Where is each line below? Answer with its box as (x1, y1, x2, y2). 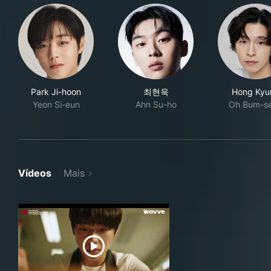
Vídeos (18, 167, 51, 179)
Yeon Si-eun (32, 99, 80, 109)
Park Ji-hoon (31, 87, 81, 97)
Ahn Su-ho (135, 99, 177, 109)
